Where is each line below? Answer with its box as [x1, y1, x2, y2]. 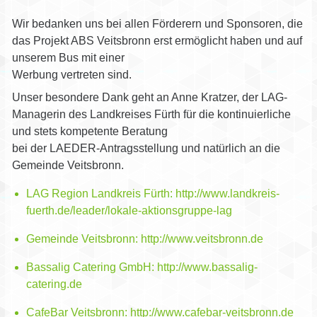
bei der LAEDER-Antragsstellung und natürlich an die [11, 142, 280, 154]
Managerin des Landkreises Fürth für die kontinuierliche [11, 108, 291, 120]
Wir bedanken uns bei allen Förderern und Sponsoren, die [11, 17, 303, 30]
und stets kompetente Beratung [11, 125, 168, 137]
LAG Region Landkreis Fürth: [25, 187, 175, 200]
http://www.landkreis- [175, 187, 279, 200]
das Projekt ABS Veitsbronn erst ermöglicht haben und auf [11, 34, 302, 47]
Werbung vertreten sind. [11, 68, 132, 81]
